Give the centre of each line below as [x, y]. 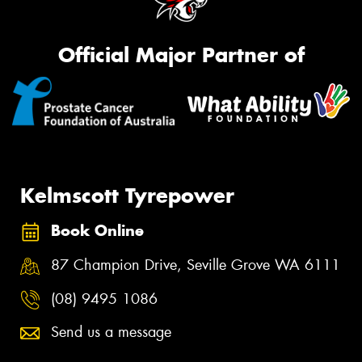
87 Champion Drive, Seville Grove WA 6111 [196, 265]
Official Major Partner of [181, 55]
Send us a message [111, 333]
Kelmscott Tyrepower [127, 195]
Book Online [97, 231]
